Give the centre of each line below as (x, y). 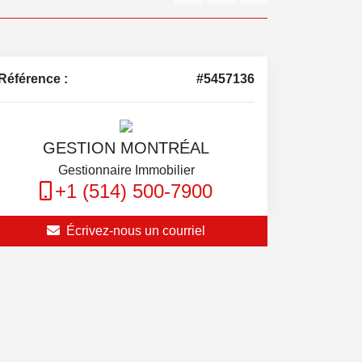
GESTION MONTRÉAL (126, 148)
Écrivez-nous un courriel (136, 231)
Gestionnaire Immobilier (126, 170)
